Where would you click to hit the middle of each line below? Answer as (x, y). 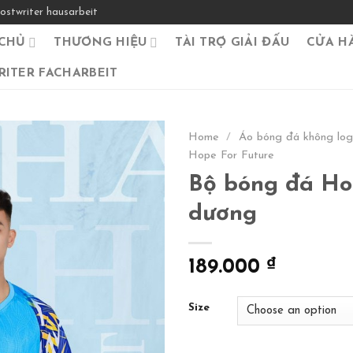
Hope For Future (231, 156)
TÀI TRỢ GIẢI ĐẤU (232, 43)
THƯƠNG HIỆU (100, 43)
